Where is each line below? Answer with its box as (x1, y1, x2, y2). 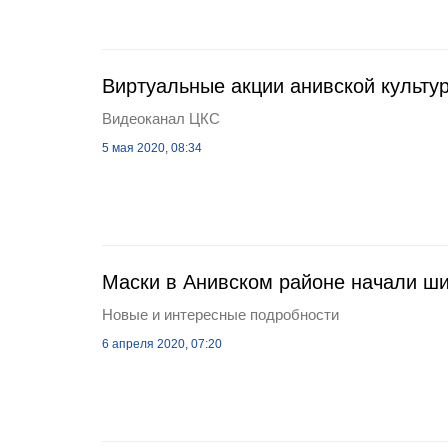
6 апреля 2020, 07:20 (102, 337, 222, 351)
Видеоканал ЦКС (102, 110, 220, 127)
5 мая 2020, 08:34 (102, 141, 202, 155)
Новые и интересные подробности (102, 306, 339, 323)
